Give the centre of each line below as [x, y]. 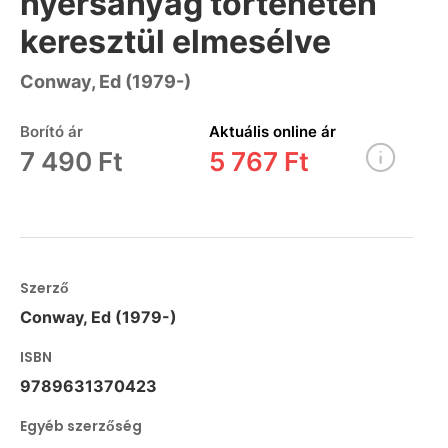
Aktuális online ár [272, 132]
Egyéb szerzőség [81, 426]
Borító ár [51, 132]
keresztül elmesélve [175, 42]
